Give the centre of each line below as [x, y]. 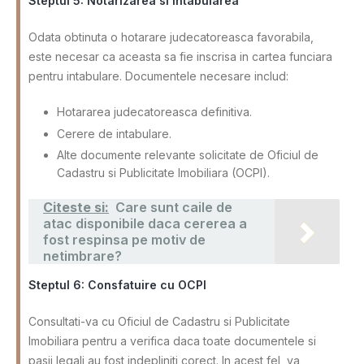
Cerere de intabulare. [114, 133]
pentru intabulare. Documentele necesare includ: [158, 76]
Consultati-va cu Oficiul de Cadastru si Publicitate [159, 321]
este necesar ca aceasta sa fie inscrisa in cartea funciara [180, 57]
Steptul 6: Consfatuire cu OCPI [117, 284]
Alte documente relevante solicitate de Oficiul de [188, 154]
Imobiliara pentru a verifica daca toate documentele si [172, 340]
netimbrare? [82, 256]
